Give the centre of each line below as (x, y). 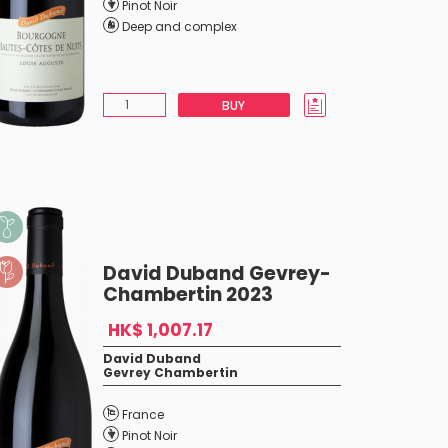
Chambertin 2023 (187, 294)
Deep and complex (179, 26)
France (142, 414)
